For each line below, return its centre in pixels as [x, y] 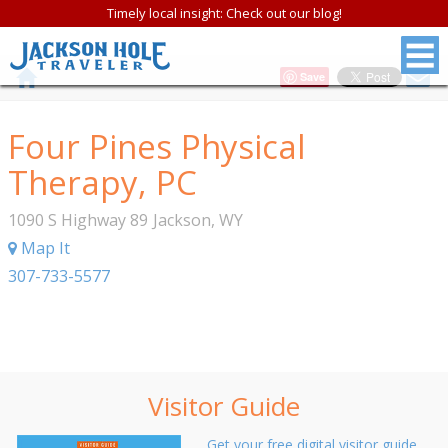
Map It [43, 248]
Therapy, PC [102, 182]
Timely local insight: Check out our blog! [224, 13]
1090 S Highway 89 [78, 220]
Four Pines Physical [157, 146]
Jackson [182, 220]
